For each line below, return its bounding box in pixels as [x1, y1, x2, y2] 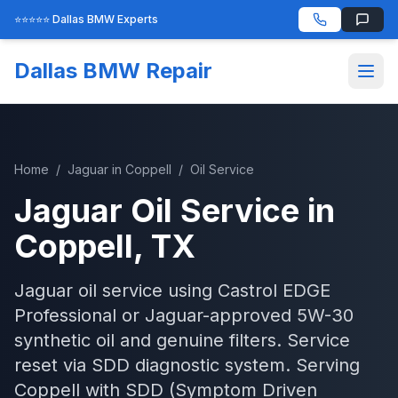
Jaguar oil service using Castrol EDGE [14, 280, 330, 301]
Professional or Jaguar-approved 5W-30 [14, 305, 354, 326]
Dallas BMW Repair [14, 58, 212, 84]
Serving [291, 354, 360, 376]
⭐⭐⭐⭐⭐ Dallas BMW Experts [14, 12, 158, 26]
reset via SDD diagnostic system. [14, 354, 291, 376]
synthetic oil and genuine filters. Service [14, 330, 350, 351]
